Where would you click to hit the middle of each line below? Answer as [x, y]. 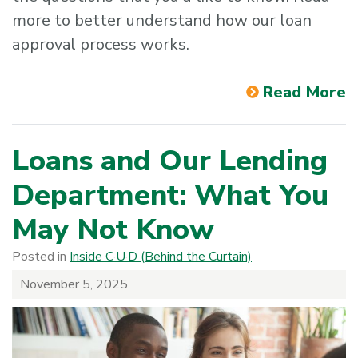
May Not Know [113, 230]
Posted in [41, 257]
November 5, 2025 [74, 285]
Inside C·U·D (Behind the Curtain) [161, 257]
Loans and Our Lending [170, 161]
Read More [304, 93]
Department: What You [170, 196]
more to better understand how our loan [162, 21]
